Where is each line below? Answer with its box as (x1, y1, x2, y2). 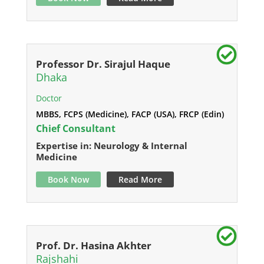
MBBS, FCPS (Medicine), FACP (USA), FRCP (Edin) (35, 108, 224, 120)
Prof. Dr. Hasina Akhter (35, 239, 151, 252)
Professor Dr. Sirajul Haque (35, 57, 170, 71)
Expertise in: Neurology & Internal (35, 140, 187, 151)
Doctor (35, 93, 62, 104)
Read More (118, 174, 162, 185)
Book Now (47, 174, 89, 185)
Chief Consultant (35, 122, 115, 135)
